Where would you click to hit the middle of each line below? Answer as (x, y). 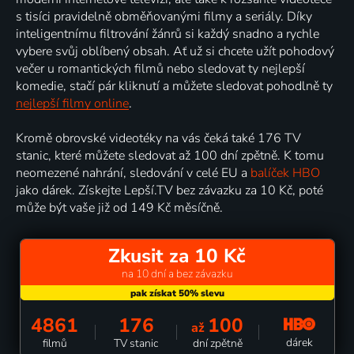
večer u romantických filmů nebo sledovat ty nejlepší (160, 68)
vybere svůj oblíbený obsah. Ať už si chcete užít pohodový (175, 51)
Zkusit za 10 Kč (177, 256)
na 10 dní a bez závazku (177, 273)
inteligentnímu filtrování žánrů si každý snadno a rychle (168, 34)
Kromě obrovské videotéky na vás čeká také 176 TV (158, 138)
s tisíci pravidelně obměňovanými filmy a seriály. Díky (164, 16)
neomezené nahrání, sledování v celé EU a (133, 173)
